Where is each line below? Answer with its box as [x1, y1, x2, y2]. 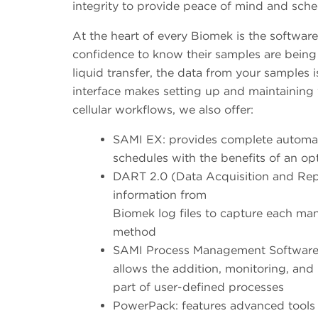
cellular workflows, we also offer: [72, 103, 253, 117]
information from [113, 188, 207, 202]
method [113, 225, 156, 239]
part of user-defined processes [113, 280, 284, 295]
